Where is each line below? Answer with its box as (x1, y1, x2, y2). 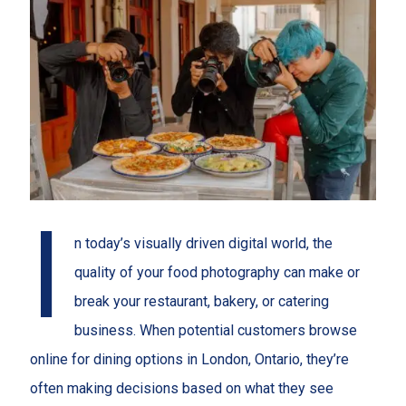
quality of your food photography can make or (74, 263, 361, 281)
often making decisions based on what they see (29, 379, 333, 397)
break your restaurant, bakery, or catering (74, 292, 330, 310)
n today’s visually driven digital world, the (74, 234, 333, 252)
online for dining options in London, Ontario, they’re (29, 350, 349, 368)
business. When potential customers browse (74, 321, 358, 339)
